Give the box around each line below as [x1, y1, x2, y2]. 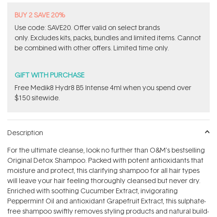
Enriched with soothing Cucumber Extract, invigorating [7, 186, 178, 196]
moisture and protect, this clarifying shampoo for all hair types [7, 166, 200, 175]
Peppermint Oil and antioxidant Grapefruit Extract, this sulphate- [7, 196, 206, 206]
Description [7, 128, 43, 138]
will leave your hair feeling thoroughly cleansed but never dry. [7, 176, 201, 186]
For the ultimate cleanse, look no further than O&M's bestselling [7, 145, 205, 155]
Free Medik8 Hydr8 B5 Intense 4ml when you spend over [15, 83, 191, 93]
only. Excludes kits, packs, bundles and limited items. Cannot [15, 33, 201, 43]
